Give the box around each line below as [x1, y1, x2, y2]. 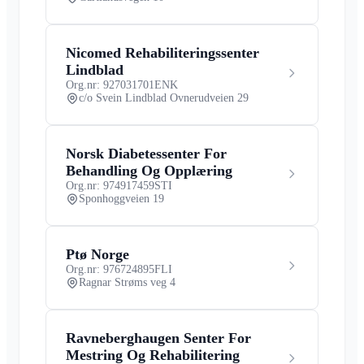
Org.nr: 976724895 [66, 262, 154, 275]
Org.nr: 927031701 [66, 78, 154, 91]
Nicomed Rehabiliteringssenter [66, 44, 259, 61]
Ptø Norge [66, 245, 129, 262]
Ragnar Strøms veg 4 [79, 275, 175, 288]
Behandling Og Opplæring [66, 162, 232, 179]
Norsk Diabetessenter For [66, 145, 227, 162]
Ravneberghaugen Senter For [66, 329, 251, 346]
